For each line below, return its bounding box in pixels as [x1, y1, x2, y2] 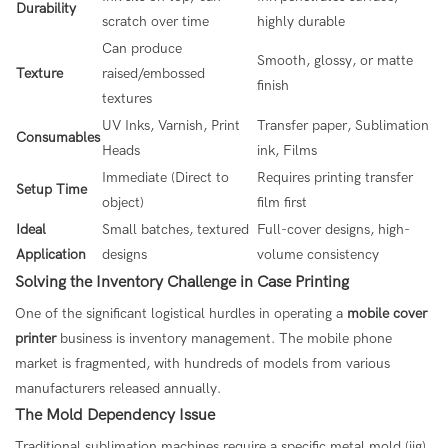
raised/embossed [102, 64, 205, 82]
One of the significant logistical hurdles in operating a [15, 304, 347, 322]
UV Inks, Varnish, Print [102, 116, 240, 134]
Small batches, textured [102, 220, 249, 238]
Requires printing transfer [257, 168, 413, 186]
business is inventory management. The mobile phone [56, 329, 392, 347]
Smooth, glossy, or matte [257, 51, 413, 69]
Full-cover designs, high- [257, 220, 410, 238]
